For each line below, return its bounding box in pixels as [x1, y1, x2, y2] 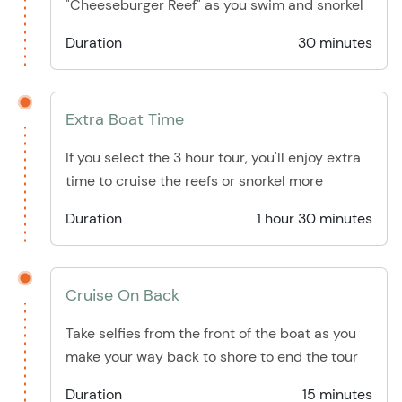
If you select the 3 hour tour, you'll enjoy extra [66, 148, 361, 168]
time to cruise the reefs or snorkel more [66, 171, 323, 191]
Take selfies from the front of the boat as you [66, 324, 356, 344]
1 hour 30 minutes [257, 209, 372, 229]
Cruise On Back [66, 284, 179, 307]
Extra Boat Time [66, 109, 184, 131]
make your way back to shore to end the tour [66, 347, 358, 367]
